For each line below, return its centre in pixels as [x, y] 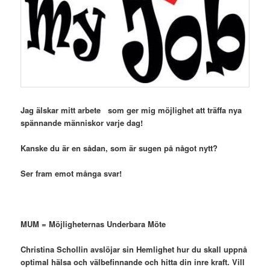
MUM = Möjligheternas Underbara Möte [93, 224]
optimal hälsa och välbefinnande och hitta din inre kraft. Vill [133, 262]
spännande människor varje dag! [82, 122]
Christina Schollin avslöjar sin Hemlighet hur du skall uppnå [134, 250]
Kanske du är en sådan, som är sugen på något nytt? [119, 148]
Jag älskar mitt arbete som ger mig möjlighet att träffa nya [131, 110]
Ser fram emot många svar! [71, 173]
